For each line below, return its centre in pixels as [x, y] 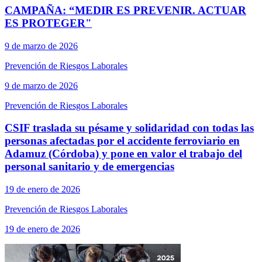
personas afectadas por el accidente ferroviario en [122, 141]
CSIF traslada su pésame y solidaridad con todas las [129, 128]
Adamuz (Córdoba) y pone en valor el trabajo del [123, 154]
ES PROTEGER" [48, 23]
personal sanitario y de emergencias [89, 167]
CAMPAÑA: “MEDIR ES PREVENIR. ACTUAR [125, 10]
